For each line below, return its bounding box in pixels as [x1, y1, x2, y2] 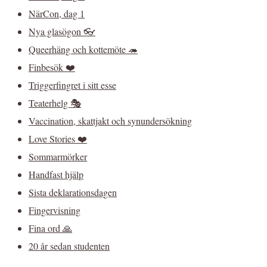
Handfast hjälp [29, 168, 83, 181]
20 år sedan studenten [29, 240, 110, 253]
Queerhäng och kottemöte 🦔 [29, 43, 138, 56]
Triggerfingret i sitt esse [29, 79, 116, 92]
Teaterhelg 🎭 [29, 97, 81, 110]
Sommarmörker [29, 150, 87, 163]
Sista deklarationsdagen [29, 186, 117, 199]
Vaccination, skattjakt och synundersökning [29, 114, 192, 128]
